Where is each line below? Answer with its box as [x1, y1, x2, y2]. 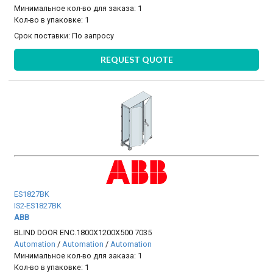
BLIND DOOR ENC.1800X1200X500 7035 [14, 227, 152, 237]
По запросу [72, 30, 115, 40]
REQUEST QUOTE [100, 54, 173, 65]
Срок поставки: [14, 30, 73, 40]
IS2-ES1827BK [14, 200, 62, 210]
